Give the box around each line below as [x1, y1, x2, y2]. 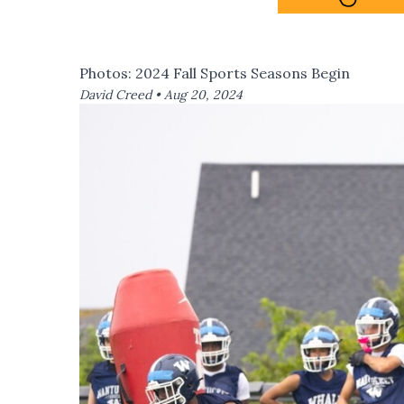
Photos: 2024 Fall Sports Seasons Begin [79, 63, 350, 82]
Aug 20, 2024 [164, 86, 243, 103]
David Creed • [79, 86, 164, 103]
